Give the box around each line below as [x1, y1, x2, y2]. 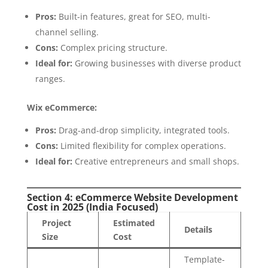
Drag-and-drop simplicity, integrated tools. [56, 124, 230, 136]
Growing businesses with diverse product [72, 57, 241, 69]
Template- [184, 254, 225, 265]
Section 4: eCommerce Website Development [26, 191, 238, 204]
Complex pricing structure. [57, 42, 167, 53]
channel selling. [35, 26, 99, 38]
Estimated [112, 217, 155, 229]
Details [184, 224, 212, 235]
